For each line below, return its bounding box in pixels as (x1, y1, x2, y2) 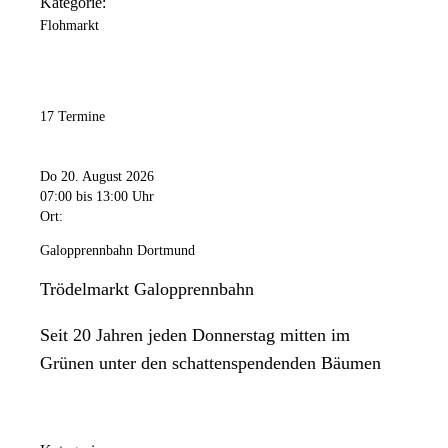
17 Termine (40, 109, 105, 125)
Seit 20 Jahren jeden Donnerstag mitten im (40, 324, 350, 345)
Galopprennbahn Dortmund (40, 242, 195, 258)
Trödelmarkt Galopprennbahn (40, 278, 254, 299)
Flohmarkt (40, 18, 99, 34)
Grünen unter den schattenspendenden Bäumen (40, 352, 381, 373)
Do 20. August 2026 (40, 168, 154, 184)
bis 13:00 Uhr (76, 188, 154, 204)
